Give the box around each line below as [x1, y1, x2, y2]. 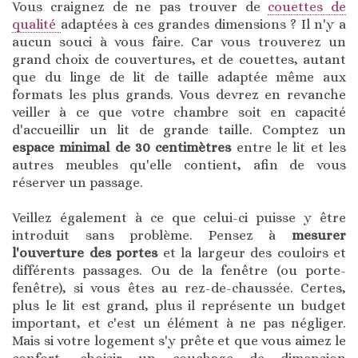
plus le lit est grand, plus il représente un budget [12, 298, 346, 314]
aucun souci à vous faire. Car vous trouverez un [12, 34, 346, 50]
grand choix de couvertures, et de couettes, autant [12, 52, 346, 68]
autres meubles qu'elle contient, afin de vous [12, 157, 346, 173]
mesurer [292, 228, 346, 244]
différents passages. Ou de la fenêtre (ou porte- [12, 263, 346, 279]
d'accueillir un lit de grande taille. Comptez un [12, 122, 346, 138]
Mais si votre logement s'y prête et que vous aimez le [12, 333, 346, 349]
